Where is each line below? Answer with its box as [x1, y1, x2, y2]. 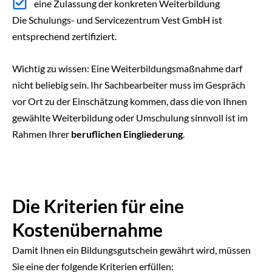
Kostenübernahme [12, 219, 163, 240]
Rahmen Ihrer [12, 127, 71, 140]
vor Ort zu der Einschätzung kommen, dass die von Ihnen [12, 95, 247, 107]
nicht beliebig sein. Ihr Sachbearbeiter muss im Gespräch [12, 78, 245, 90]
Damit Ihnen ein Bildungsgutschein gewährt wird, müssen [12, 244, 251, 256]
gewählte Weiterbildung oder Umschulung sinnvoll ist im [12, 111, 248, 123]
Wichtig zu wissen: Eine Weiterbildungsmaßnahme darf [12, 62, 242, 74]
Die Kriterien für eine [12, 195, 184, 217]
